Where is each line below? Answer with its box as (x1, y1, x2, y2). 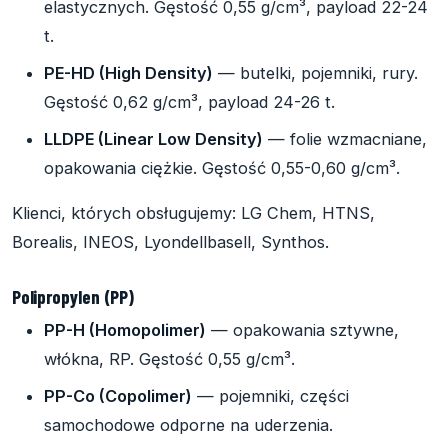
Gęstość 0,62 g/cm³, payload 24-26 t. (44, 91, 335, 112)
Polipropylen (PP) (12, 284, 134, 308)
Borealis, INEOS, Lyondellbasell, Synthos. (12, 231, 329, 252)
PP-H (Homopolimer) (44, 319, 206, 340)
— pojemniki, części (192, 385, 349, 406)
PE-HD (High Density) (44, 62, 213, 83)
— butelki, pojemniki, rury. (213, 62, 418, 83)
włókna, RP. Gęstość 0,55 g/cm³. (44, 348, 295, 369)
